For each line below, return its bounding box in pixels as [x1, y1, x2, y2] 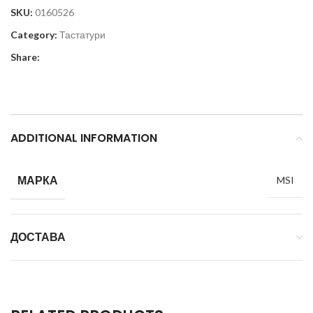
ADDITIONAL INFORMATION [10, 130, 157, 147]
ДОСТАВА [10, 229, 66, 246]
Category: [10, 29, 57, 41]
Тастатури [59, 29, 105, 41]
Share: [10, 51, 40, 64]
